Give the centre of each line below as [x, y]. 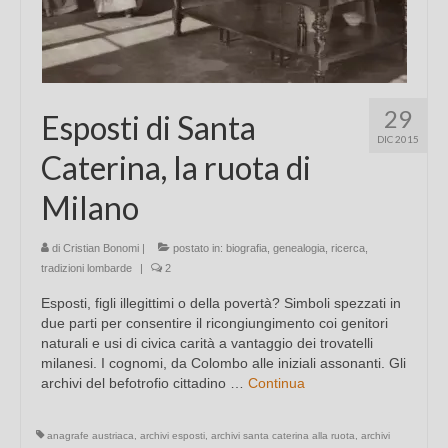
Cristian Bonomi [101, 248]
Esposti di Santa [148, 128]
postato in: [198, 248]
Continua [276, 383]
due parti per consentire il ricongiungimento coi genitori [214, 323]
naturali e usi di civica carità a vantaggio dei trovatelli [207, 343]
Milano [90, 208]
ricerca [348, 248]
